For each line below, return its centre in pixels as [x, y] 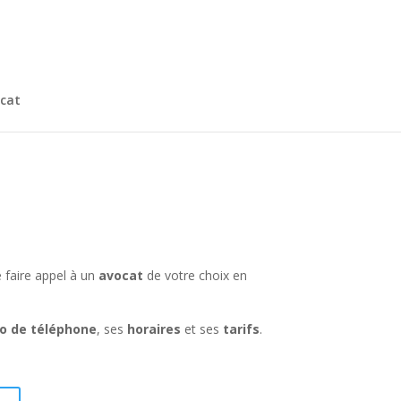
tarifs [242, 329]
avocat [121, 276]
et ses [202, 329]
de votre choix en [196, 276]
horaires [154, 329]
